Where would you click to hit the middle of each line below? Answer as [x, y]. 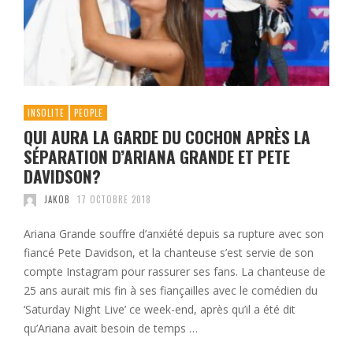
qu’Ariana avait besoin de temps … [111, 329]
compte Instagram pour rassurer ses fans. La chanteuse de [175, 272]
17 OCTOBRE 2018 [114, 200]
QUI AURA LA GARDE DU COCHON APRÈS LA [167, 137]
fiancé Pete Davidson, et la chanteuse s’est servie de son [169, 253]
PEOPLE [89, 113]
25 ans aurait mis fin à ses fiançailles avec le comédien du [171, 291]
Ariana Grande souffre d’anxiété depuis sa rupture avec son [174, 234]
